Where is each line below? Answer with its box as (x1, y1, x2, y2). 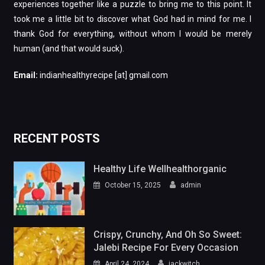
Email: (13, 70, 40, 80)
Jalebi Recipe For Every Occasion (93, 241, 239, 253)
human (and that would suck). (13, 44, 124, 53)
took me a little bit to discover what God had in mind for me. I (13, 14, 252, 24)
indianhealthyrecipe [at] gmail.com (39, 70, 168, 80)
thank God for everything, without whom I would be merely (13, 29, 252, 38)
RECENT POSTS (13, 131, 100, 146)
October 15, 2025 (105, 181, 161, 189)
